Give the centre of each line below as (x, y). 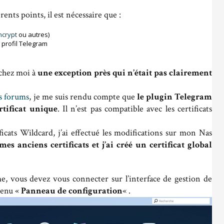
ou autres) (33, 34)
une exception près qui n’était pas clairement (125, 72)
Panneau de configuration (72, 190)
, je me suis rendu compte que (83, 96)
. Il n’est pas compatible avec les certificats (134, 108)
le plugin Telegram (174, 96)
